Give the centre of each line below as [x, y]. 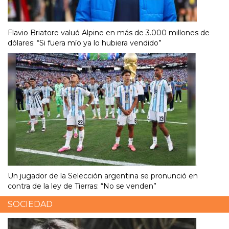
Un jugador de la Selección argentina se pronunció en [103, 176]
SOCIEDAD [30, 204]
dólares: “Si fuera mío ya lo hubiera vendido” [85, 43]
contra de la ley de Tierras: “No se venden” [82, 186]
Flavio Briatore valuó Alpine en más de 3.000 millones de [109, 33]
